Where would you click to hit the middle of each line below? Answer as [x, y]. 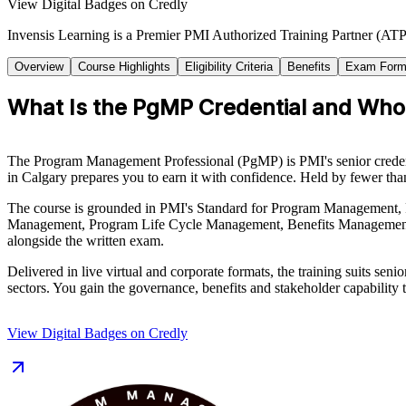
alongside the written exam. [86, 240]
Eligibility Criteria [229, 66]
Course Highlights [124, 66]
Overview [39, 66]
